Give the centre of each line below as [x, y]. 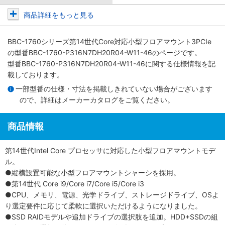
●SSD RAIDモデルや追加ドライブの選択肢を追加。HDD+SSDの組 [111, 216]
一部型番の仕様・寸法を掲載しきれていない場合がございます [114, 88]
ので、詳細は [41, 99]
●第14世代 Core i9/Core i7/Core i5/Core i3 [75, 183]
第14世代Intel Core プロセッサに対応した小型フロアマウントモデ [110, 150]
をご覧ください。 [146, 99]
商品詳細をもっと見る [59, 15]
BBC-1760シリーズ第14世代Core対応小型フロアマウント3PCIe [109, 41]
